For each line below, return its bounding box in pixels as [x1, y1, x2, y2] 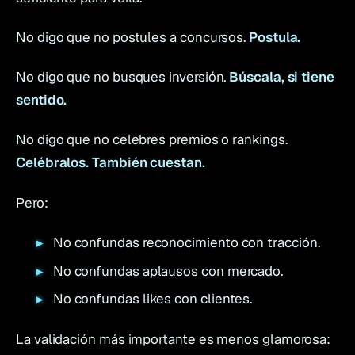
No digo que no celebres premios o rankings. [16, 131, 288, 149]
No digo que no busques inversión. [16, 68, 230, 86]
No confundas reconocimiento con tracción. [52, 233, 320, 251]
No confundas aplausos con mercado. [52, 261, 284, 280]
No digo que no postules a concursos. [16, 28, 250, 46]
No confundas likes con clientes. [52, 290, 253, 308]
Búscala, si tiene [229, 68, 334, 86]
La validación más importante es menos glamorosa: [16, 330, 331, 348]
